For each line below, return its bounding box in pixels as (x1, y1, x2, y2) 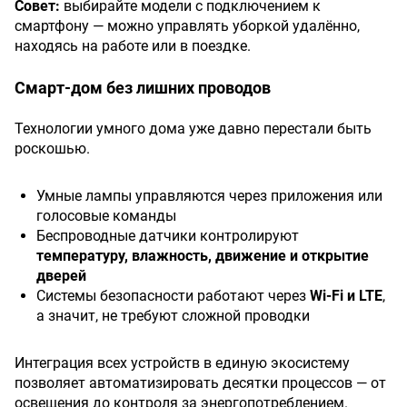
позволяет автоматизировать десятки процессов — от (15, 374, 386, 392)
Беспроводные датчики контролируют (36, 227, 299, 244)
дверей (36, 267, 86, 284)
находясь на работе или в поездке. (15, 37, 251, 55)
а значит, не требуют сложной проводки (36, 307, 310, 324)
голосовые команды (36, 207, 176, 224)
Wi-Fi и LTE (310, 287, 382, 304)
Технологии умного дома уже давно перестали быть (15, 120, 372, 137)
